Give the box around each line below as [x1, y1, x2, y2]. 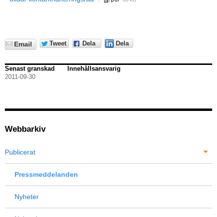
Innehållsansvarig [67, 65, 121, 73]
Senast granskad [5, 65, 55, 73]
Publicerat [5, 148, 35, 156]
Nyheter [15, 193, 39, 201]
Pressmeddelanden [15, 170, 78, 179]
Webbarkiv [5, 124, 46, 134]
